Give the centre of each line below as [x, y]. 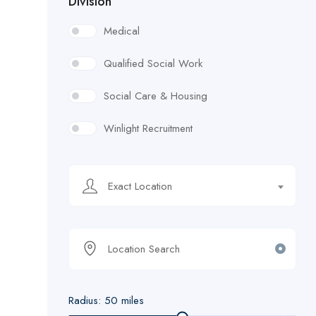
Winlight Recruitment [148, 129]
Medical [122, 31]
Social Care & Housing [156, 96]
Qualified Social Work [153, 64]
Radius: [86, 301]
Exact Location [140, 187]
